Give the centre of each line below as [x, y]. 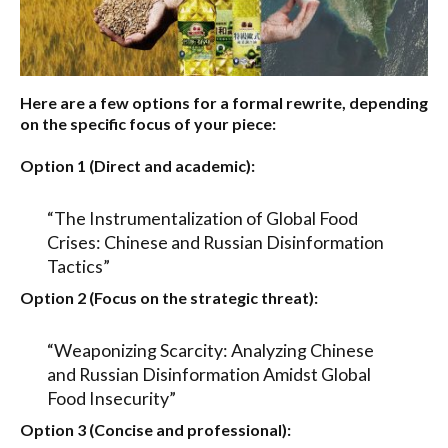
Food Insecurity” [111, 397]
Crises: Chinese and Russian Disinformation [215, 241]
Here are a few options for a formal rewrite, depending [224, 102]
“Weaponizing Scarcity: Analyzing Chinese [210, 349]
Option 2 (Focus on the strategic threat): [169, 297]
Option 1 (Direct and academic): [137, 165]
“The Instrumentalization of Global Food [202, 217]
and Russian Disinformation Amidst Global [208, 373]
